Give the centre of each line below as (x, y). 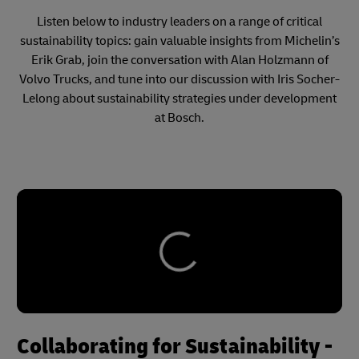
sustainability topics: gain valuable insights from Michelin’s (179, 41)
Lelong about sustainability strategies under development (179, 99)
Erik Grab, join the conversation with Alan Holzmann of (179, 60)
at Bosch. (179, 118)
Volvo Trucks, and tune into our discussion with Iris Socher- (179, 79)
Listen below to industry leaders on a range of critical (179, 22)
